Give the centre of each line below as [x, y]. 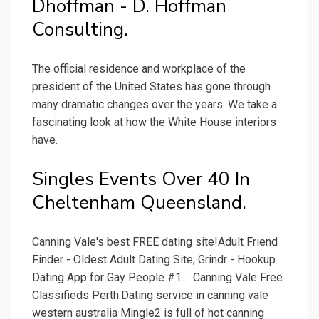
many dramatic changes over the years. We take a [155, 105]
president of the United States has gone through [151, 87]
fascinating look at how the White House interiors [154, 122]
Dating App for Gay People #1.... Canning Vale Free [157, 278]
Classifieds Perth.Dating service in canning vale [150, 296]
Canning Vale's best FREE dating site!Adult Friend [155, 242]
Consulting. [80, 30]
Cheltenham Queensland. [139, 203]
